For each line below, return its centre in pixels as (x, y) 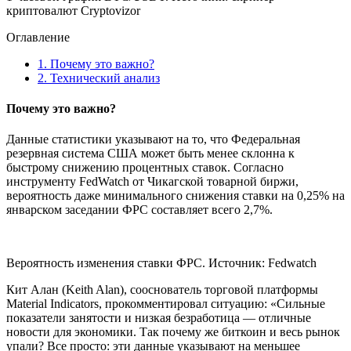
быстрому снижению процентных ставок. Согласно (145, 168)
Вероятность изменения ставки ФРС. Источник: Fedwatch (161, 263)
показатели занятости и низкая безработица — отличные (159, 318)
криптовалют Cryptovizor (73, 10)
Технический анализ (103, 78)
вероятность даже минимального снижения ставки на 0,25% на (175, 196)
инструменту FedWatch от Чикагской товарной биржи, (152, 182)
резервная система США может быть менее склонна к (150, 154)
